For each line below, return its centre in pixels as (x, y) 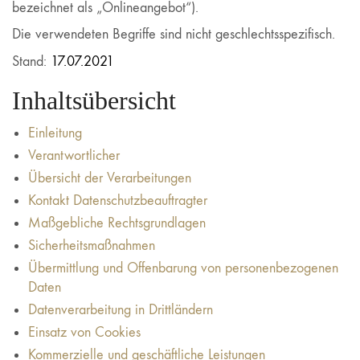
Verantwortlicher (74, 155)
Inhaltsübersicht (94, 100)
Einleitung (55, 133)
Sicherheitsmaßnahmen (92, 245)
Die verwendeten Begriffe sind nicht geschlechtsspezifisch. (174, 34)
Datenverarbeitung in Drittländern (121, 310)
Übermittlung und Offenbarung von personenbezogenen (183, 268)
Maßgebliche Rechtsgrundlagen (117, 223)
